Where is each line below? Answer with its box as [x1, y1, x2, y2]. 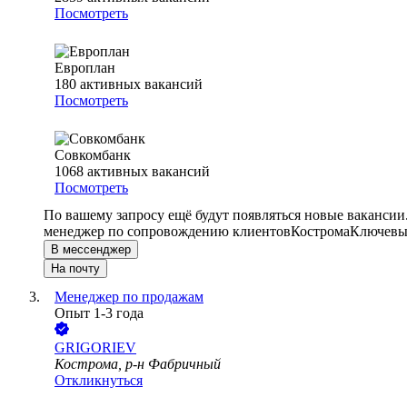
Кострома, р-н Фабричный [55, 356, 221, 372]
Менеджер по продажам [55, 289, 203, 305]
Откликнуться [55, 372, 143, 389]
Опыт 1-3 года [55, 305, 144, 322]
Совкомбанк [55, 147, 131, 164]
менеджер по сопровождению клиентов [44, 223, 291, 240]
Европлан [55, 60, 115, 76]
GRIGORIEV [55, 340, 136, 356]
